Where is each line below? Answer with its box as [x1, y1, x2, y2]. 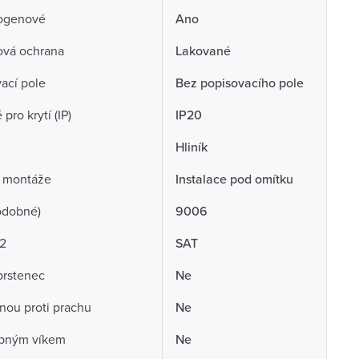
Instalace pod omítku [175, 170, 293, 188]
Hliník [175, 138, 208, 155]
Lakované [175, 42, 231, 59]
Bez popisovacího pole [175, 74, 304, 91]
